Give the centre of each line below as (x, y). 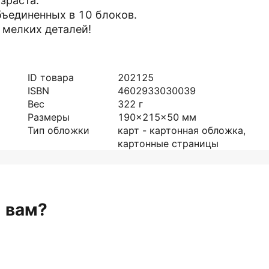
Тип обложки (59, 130)
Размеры (49, 117)
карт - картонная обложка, (182, 130)
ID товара (51, 77)
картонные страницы (168, 144)
